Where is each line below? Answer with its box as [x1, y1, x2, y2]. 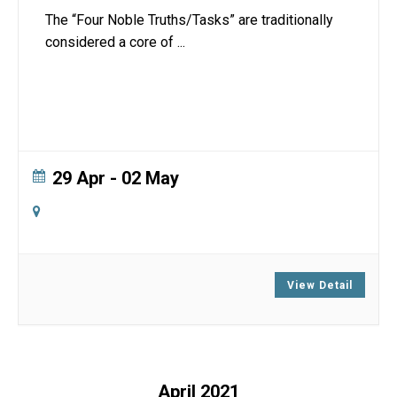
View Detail [287, 279, 353, 292]
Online [52, 202, 94, 220]
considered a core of [45, 34, 177, 51]
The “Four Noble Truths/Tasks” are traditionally [45, 12, 333, 28]
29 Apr [52, 167, 105, 189]
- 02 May [105, 167, 179, 189]
